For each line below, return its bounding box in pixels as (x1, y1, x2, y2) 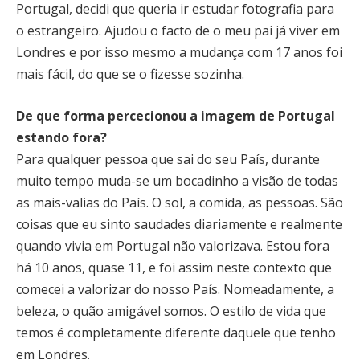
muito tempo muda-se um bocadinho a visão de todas (16, 171, 338, 190)
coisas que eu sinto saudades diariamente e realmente (16, 215, 342, 233)
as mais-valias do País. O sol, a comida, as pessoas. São (16, 193, 343, 211)
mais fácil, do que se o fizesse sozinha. (16, 65, 244, 84)
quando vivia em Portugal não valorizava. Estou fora (16, 236, 329, 255)
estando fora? (16, 128, 107, 146)
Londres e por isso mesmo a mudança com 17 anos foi (16, 43, 342, 62)
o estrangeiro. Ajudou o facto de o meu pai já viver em (16, 22, 340, 40)
